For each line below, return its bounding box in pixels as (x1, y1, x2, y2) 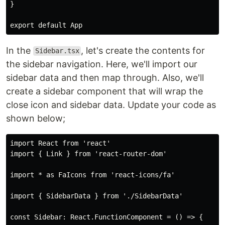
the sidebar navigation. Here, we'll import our (6, 58, 197, 69)
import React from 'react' (10, 139, 110, 147)
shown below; (6, 113, 65, 124)
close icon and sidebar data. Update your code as (6, 99, 216, 110)
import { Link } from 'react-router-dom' (10, 149, 167, 158)
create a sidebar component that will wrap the (6, 85, 203, 96)
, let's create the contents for (81, 45, 205, 56)
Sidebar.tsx (35, 47, 79, 55)
